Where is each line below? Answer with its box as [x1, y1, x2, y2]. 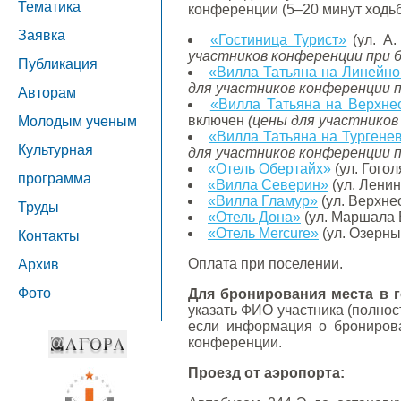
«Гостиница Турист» [210, 32, 347, 47]
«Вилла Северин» [208, 177, 328, 192]
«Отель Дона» [208, 209, 301, 225]
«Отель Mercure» [208, 226, 319, 241]
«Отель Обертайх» [208, 161, 331, 176]
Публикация [18, 56, 98, 72]
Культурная [18, 142, 93, 158]
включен [188, 113, 248, 128]
